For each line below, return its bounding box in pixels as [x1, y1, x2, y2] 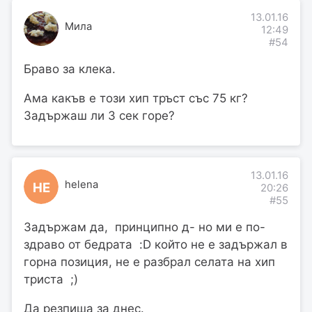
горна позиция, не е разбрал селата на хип [24, 255, 279, 270]
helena [64, 178, 98, 192]
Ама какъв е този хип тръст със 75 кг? [24, 91, 248, 106]
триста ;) [24, 272, 78, 287]
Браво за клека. [24, 62, 116, 77]
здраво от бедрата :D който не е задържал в [24, 237, 288, 252]
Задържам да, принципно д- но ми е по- [24, 220, 265, 235]
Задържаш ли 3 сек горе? [24, 109, 175, 123]
